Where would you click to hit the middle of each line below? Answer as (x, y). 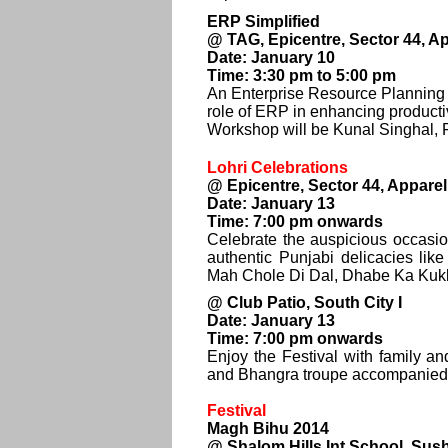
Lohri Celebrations (277, 167)
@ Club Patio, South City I (304, 302)
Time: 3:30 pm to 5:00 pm (301, 75)
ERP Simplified (263, 21)
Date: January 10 (271, 57)
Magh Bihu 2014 (268, 428)
